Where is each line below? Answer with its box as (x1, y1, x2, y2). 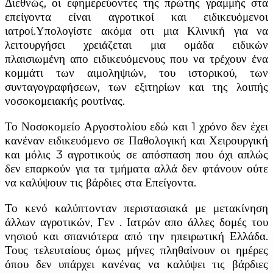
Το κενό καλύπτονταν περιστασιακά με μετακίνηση (5, 200, 268, 215)
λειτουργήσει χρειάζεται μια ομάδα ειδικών (5, 37, 268, 52)
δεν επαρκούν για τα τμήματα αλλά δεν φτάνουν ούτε (5, 161, 268, 175)
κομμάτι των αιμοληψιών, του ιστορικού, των (5, 65, 268, 80)
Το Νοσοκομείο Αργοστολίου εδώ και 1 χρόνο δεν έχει (5, 119, 268, 133)
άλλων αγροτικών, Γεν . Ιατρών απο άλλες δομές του (5, 214, 268, 229)
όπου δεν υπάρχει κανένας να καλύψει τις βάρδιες (5, 257, 268, 271)
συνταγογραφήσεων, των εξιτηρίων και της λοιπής (5, 79, 268, 94)
